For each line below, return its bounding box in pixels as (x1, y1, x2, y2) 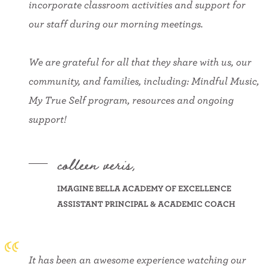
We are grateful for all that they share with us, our (29, 55, 252, 69)
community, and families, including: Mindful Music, (29, 74, 259, 88)
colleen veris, (57, 149, 136, 179)
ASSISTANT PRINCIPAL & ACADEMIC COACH (57, 198, 235, 209)
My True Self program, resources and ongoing (29, 94, 234, 107)
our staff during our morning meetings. (29, 17, 203, 30)
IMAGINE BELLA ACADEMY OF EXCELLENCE (57, 183, 231, 194)
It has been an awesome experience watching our (29, 253, 246, 266)
